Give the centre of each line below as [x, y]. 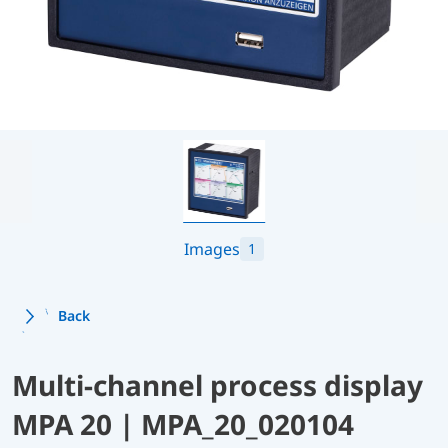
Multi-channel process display [217, 384]
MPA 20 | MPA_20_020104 [183, 423]
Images [212, 248]
